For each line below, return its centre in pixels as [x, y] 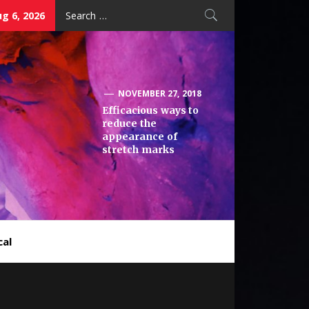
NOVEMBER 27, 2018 [160, 93]
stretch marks [138, 150]
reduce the [129, 123]
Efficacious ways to [151, 110]
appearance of [140, 137]
